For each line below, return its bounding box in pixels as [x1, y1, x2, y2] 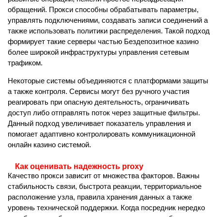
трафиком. [8, 59, 43, 67]
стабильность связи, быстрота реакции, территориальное [8, 182, 201, 191]
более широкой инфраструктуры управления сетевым [8, 48, 189, 57]
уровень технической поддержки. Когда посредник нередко [8, 203, 205, 212]
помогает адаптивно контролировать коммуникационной [8, 130, 195, 139]
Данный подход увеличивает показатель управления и [8, 119, 191, 128]
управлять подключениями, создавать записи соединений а [8, 16, 208, 25]
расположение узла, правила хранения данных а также [8, 193, 192, 201]
